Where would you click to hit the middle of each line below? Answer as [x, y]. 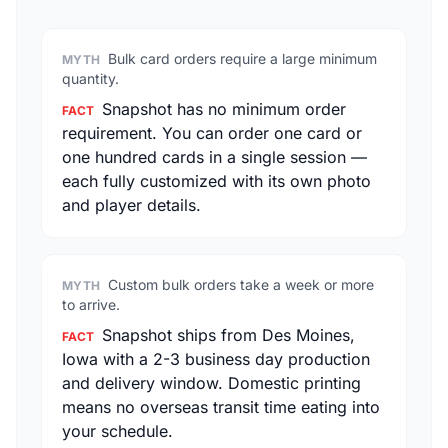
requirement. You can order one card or [212, 133]
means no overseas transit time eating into [221, 407]
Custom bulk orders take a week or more [241, 284]
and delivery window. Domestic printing [211, 383]
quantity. [90, 78]
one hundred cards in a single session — [214, 157]
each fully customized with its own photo [216, 181]
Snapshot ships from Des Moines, [229, 335]
